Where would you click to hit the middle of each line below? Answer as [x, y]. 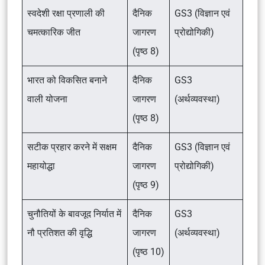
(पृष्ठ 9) [146, 185]
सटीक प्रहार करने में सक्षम [72, 147]
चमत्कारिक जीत [54, 32]
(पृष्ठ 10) [148, 252]
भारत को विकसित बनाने [67, 80]
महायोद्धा [41, 166]
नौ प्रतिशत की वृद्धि [60, 233]
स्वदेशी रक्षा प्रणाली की [66, 13]
